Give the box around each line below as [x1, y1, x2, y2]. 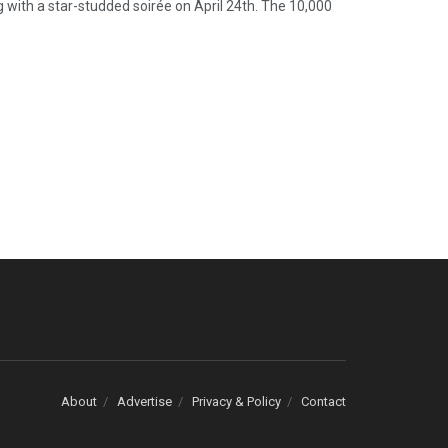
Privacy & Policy [192, 394, 281, 410]
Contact [301, 394, 346, 410]
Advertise [117, 394, 172, 410]
